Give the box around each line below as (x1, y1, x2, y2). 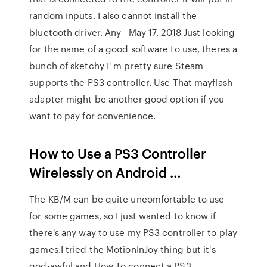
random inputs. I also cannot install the (29, 9, 197, 22)
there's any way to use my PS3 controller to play (29, 226, 238, 239)
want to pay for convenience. (29, 109, 156, 122)
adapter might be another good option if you (29, 92, 225, 105)
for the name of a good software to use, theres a (29, 42, 238, 55)
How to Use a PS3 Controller (29, 144, 207, 162)
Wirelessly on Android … (29, 163, 182, 181)
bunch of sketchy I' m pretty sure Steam (29, 59, 204, 72)
